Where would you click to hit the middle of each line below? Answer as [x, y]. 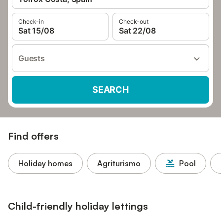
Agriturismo [119, 163]
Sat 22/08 [137, 31]
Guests [32, 58]
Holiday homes [45, 163]
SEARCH [110, 90]
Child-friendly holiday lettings [78, 206]
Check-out [134, 21]
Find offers [33, 136]
